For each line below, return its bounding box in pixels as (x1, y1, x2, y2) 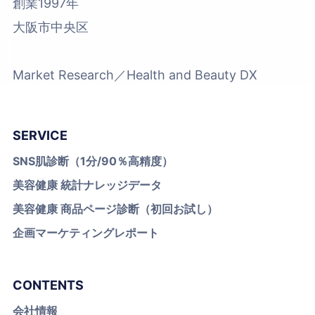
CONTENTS (13, 277, 84, 292)
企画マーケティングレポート (13, 225, 159, 240)
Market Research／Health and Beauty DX (13, 67, 257, 82)
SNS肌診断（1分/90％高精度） (13, 153, 173, 168)
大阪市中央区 (13, 19, 89, 34)
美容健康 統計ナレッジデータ (13, 177, 162, 192)
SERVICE (13, 127, 67, 143)
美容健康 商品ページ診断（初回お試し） (13, 201, 218, 216)
